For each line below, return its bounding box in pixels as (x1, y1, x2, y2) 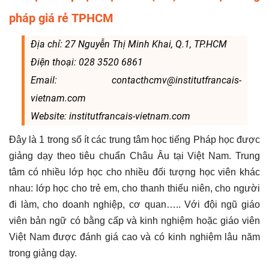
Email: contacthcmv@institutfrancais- (30, 74, 242, 86)
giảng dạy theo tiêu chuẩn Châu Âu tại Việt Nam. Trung (9, 150, 260, 161)
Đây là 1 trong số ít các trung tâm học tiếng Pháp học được (9, 134, 260, 145)
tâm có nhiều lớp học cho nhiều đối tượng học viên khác (9, 166, 260, 177)
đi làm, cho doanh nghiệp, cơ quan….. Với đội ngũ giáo (9, 199, 260, 210)
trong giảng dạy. (9, 247, 79, 258)
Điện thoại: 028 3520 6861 (30, 56, 143, 68)
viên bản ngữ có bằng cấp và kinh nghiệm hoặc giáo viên (9, 215, 260, 226)
